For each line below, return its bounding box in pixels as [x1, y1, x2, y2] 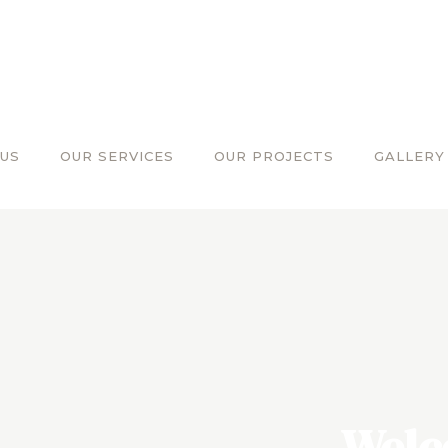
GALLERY [374, 148, 445, 164]
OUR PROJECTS [214, 148, 334, 164]
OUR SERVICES [60, 148, 174, 164]
